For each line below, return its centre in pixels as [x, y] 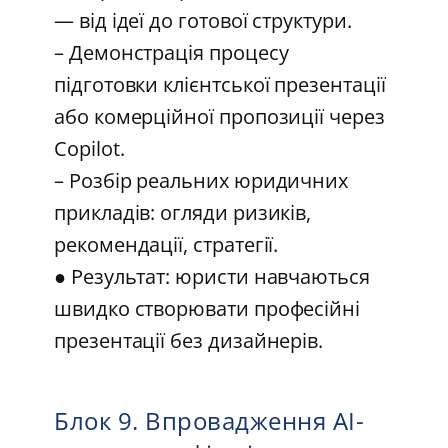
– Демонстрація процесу [171, 53]
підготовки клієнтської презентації [220, 85]
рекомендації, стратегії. [172, 245]
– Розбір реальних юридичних [201, 181]
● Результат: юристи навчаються [212, 277]
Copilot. [95, 149]
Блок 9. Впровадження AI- [209, 420]
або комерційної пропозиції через [219, 117]
